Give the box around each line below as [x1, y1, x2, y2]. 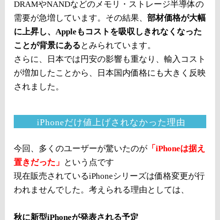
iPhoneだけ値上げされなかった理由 [37, 117, 186, 127]
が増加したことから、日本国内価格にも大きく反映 [14, 68, 206, 78]
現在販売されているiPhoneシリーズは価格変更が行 [14, 171, 205, 181]
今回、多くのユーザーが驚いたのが [14, 144, 147, 153]
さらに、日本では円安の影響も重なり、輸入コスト [14, 55, 206, 64]
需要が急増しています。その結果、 [14, 13, 147, 23]
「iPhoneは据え [147, 144, 205, 153]
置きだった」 [14, 158, 64, 167]
